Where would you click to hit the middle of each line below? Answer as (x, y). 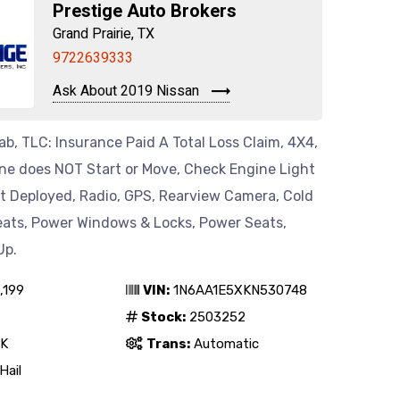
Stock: (163, 317)
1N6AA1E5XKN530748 (238, 290)
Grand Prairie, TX (104, 34)
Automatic (225, 344)
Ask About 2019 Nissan (128, 92)
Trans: (168, 344)
